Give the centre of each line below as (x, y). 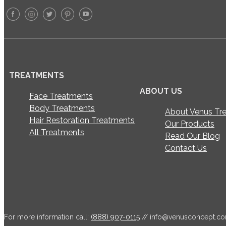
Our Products (190, 124)
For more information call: (47, 217)
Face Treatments (61, 96)
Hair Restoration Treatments (82, 120)
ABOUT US (161, 91)
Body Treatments (62, 108)
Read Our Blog (192, 136)
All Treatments (57, 132)
